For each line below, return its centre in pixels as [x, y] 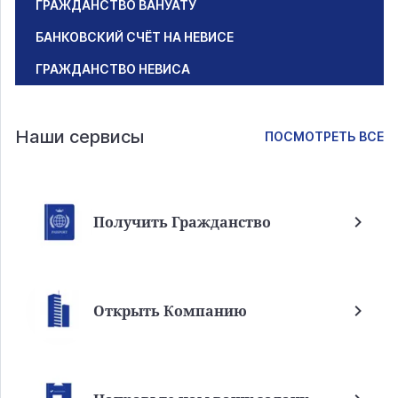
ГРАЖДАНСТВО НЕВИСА [113, 69]
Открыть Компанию [170, 311]
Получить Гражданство [182, 223]
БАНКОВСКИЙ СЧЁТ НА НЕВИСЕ [135, 37]
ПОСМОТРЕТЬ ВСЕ [324, 137]
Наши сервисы [80, 137]
